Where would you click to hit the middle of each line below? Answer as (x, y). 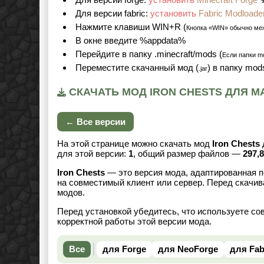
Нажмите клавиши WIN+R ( (131, 27)
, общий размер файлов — (188, 154)
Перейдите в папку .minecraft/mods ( (149, 54)
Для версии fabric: (113, 14)
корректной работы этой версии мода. (134, 222)
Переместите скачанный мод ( (137, 68)
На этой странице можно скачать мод (135, 144)
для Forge (124, 249)
